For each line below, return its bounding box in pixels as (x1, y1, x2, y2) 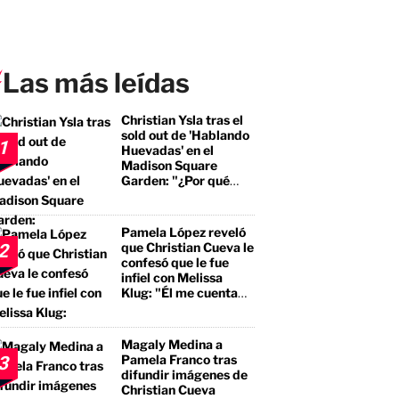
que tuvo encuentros (121, 300, 242, 315)
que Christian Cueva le (121, 240, 254, 255)
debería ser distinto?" (121, 188, 251, 203)
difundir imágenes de (121, 367, 248, 382)
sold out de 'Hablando (121, 127, 249, 142)
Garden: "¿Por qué (121, 173, 230, 188)
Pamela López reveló (121, 224, 246, 240)
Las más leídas (3, 67, 190, 99)
